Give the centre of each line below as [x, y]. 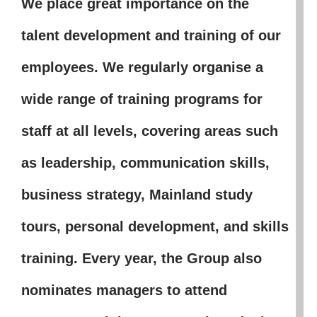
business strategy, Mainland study [137, 194]
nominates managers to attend [124, 290]
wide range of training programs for [142, 99]
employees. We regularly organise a [142, 67]
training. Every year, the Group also [141, 258]
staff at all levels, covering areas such [149, 131]
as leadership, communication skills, [145, 162]
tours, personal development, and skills [155, 226]
